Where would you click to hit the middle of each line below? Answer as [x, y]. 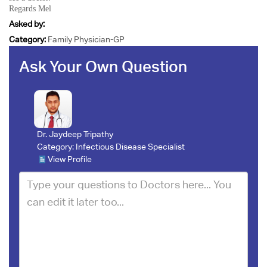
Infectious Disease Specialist [130, 146]
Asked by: [27, 24]
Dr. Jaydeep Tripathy [75, 134]
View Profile [69, 159]
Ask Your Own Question [103, 66]
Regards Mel [30, 9]
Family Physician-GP [86, 39]
